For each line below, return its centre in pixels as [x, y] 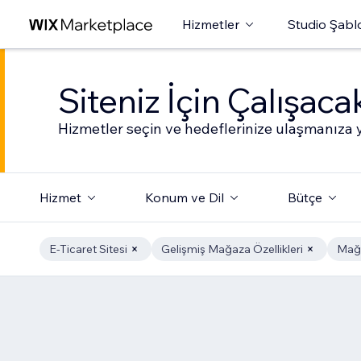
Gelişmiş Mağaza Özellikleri [232, 249]
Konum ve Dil [184, 197]
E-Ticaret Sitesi [88, 249]
